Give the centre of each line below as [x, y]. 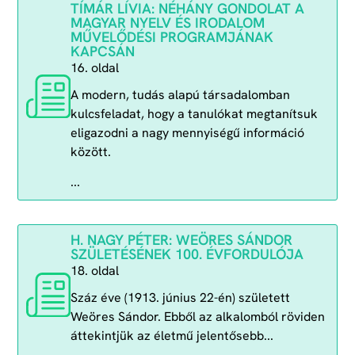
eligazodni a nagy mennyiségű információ [187, 132]
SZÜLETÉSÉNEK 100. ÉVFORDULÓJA [187, 254]
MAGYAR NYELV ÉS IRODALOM [167, 22]
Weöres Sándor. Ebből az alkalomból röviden [197, 316]
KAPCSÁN [102, 51]
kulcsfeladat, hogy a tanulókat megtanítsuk [194, 113]
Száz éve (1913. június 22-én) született [180, 297]
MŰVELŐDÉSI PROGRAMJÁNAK [172, 36]
